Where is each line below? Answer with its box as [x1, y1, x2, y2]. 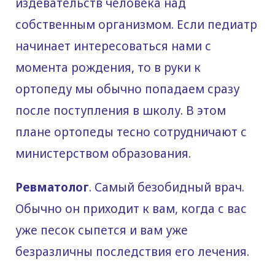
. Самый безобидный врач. [89, 179, 244, 196]
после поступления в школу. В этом [15, 103, 226, 119]
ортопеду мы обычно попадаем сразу [15, 81, 239, 98]
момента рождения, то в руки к [15, 60, 201, 76]
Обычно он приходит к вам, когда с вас [15, 201, 247, 217]
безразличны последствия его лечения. [15, 244, 249, 260]
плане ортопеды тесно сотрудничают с [15, 124, 247, 141]
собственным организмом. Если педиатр [15, 17, 257, 33]
